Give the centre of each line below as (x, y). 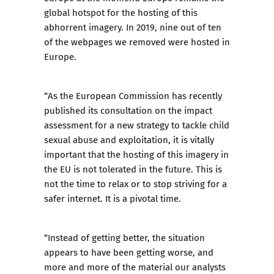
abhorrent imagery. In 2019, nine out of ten (133, 27)
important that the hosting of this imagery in (136, 154)
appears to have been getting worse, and (129, 252)
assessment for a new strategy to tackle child (137, 125)
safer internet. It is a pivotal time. (113, 198)
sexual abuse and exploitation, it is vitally (129, 139)
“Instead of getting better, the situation (124, 237)
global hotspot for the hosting (106, 12)
